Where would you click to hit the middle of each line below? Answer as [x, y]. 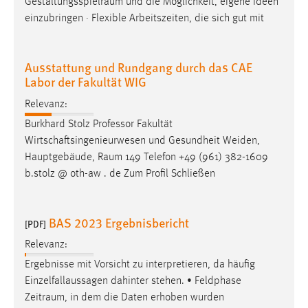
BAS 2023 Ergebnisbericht [119, 222]
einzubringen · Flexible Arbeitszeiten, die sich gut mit [144, 19]
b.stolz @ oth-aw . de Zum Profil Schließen [120, 174]
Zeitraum [45, 297]
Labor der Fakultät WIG [86, 82]
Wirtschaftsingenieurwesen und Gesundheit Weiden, [142, 141]
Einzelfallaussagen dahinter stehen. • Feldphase [133, 281]
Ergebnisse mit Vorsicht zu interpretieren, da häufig [140, 264]
